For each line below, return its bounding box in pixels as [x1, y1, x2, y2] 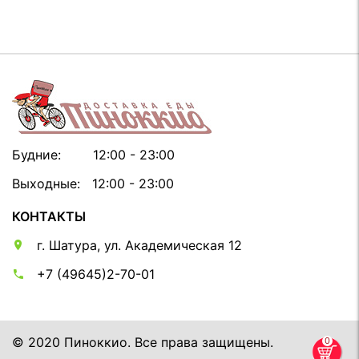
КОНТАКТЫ [12, 208, 86, 225]
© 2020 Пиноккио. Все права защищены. [12, 334, 273, 351]
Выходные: [12, 175, 92, 192]
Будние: [12, 146, 93, 163]
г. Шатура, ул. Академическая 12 [33, 237, 242, 254]
